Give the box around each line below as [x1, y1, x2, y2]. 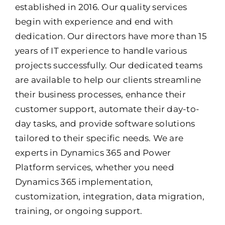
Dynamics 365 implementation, [15, 177, 153, 187]
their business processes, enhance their [15, 89, 186, 100]
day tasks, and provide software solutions [15, 119, 195, 129]
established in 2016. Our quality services [15, 2, 187, 13]
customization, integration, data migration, [15, 191, 204, 202]
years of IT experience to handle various [15, 46, 187, 56]
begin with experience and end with [15, 17, 173, 27]
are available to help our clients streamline [15, 75, 201, 85]
